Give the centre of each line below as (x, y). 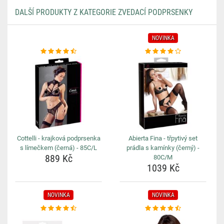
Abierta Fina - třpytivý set (163, 138)
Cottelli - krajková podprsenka (58, 138)
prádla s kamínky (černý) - (163, 148)
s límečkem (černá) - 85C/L (58, 148)
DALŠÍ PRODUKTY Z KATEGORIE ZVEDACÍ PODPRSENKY (104, 12)
